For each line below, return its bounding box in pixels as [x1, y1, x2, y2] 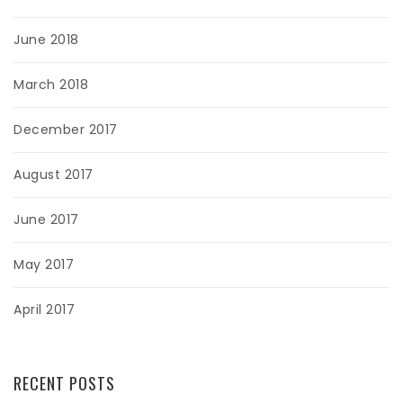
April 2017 [13, 300, 75, 319]
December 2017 [13, 121, 118, 139]
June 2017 [13, 210, 79, 229]
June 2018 [13, 31, 79, 49]
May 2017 [13, 255, 74, 274]
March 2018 [13, 76, 88, 94]
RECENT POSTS [13, 372, 115, 396]
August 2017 [13, 166, 94, 184]
